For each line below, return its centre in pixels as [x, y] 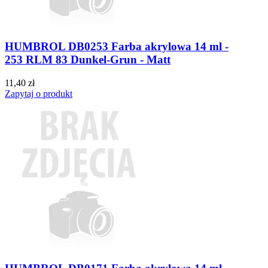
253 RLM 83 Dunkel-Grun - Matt [88, 59]
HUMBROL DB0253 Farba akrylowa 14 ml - [117, 46]
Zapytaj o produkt [39, 93]
